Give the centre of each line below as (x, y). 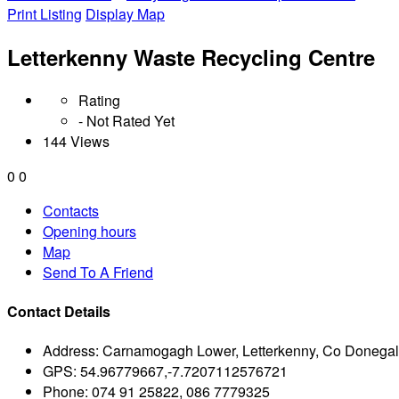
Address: (71, 351)
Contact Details (59, 312)
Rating (99, 100)
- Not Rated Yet (126, 120)
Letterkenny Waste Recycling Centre (191, 57)
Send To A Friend (98, 272)
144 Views (76, 141)
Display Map (125, 14)
